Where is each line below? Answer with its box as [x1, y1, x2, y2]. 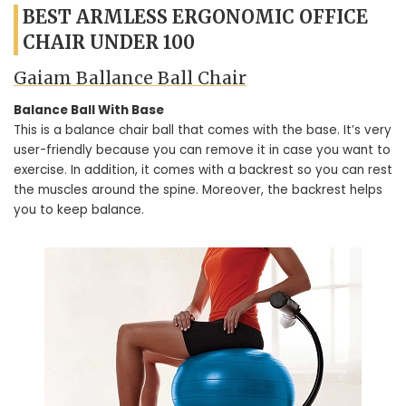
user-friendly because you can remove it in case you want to [14, 141, 391, 159]
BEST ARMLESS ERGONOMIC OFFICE [23, 5, 368, 28]
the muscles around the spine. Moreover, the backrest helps [14, 181, 382, 198]
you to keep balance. [14, 201, 144, 218]
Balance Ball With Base [14, 101, 164, 119]
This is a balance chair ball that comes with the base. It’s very [14, 121, 391, 139]
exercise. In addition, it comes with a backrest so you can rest [14, 161, 392, 179]
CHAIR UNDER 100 [23, 30, 195, 53]
